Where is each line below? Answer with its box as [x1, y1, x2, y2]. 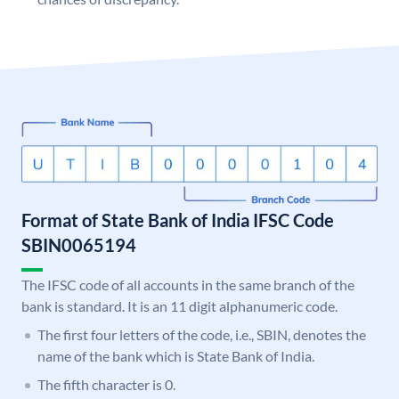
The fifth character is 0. [37, 376, 175, 394]
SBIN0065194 [21, 234, 136, 256]
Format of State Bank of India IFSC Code [21, 209, 334, 232]
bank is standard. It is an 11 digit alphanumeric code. [21, 297, 338, 315]
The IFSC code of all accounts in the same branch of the [21, 276, 354, 294]
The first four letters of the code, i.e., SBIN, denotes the [37, 326, 366, 344]
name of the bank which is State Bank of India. [37, 347, 314, 365]
